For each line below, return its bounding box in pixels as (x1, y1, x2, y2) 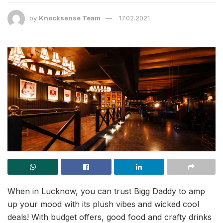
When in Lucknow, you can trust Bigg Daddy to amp (7, 186, 205, 196)
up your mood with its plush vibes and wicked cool (7, 199, 199, 209)
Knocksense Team (39, 13, 101, 22)
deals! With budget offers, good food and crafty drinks (7, 212, 212, 222)
